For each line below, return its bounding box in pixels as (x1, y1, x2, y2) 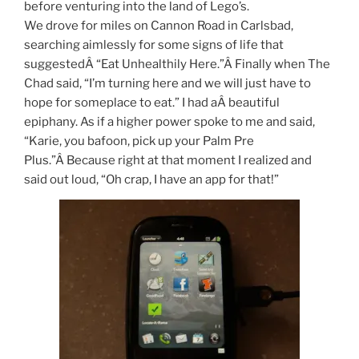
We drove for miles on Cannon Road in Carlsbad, (24, 18, 293, 34)
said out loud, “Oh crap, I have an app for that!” (24, 172, 279, 188)
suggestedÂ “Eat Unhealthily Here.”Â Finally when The (24, 57, 330, 72)
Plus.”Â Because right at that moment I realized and (24, 153, 312, 168)
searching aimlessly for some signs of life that (24, 38, 284, 53)
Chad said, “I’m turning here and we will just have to (24, 76, 311, 91)
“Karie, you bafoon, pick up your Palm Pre (24, 134, 254, 149)
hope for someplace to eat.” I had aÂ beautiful (24, 95, 280, 111)
